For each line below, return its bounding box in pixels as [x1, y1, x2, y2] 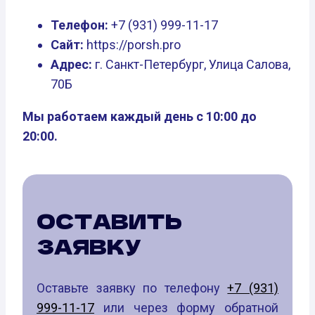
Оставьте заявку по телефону [37, 280, 228, 295]
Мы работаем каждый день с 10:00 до [22, 108, 257, 124]
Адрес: [51, 56, 92, 72]
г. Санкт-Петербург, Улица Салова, [92, 56, 290, 72]
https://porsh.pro [84, 37, 181, 52]
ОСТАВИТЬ [37, 206, 182, 235]
